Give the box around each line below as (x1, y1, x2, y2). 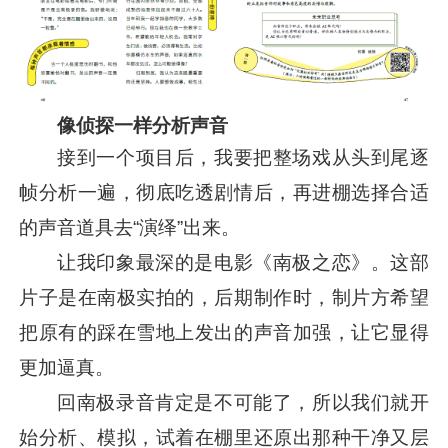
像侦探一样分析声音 (57, 114, 229, 136)
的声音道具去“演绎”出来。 (19, 216, 241, 238)
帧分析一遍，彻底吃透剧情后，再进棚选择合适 (19, 181, 429, 203)
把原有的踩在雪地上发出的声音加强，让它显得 (19, 321, 429, 343)
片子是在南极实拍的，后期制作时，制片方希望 (19, 286, 429, 308)
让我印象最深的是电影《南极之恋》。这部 (57, 251, 429, 273)
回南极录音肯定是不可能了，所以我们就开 (57, 391, 429, 413)
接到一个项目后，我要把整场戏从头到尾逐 (57, 146, 429, 168)
